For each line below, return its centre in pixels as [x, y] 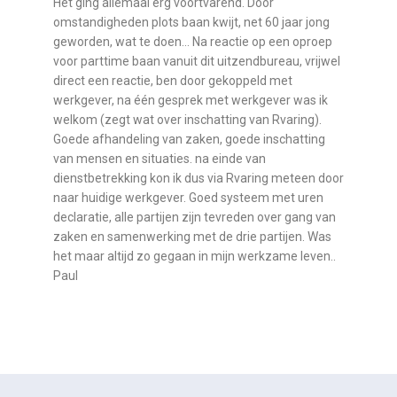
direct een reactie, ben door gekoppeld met [173, 80]
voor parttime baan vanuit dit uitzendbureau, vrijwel [197, 61]
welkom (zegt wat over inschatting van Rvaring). [187, 119]
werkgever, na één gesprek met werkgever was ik [191, 100]
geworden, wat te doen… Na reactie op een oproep [193, 41]
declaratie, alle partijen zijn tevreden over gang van [195, 217]
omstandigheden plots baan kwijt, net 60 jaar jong [191, 22]
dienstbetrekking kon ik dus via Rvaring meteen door [198, 178]
